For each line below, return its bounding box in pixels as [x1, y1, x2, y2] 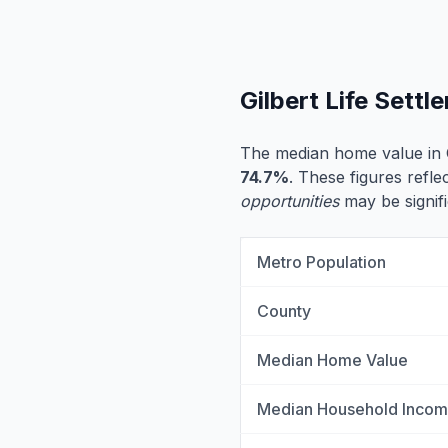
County [257, 301, 311, 321]
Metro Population [257, 252, 386, 272]
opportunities [240, 191, 339, 211]
